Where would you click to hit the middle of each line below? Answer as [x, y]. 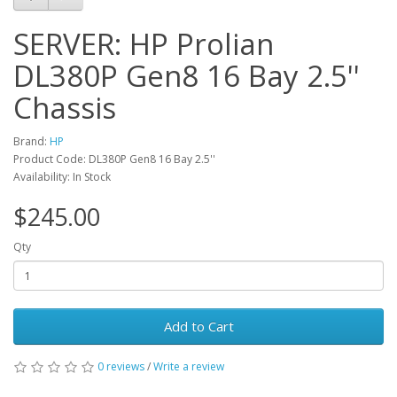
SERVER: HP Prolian [144, 44]
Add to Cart [198, 326]
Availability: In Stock [62, 177]
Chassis [65, 108]
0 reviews [121, 366]
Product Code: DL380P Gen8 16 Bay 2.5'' [114, 159]
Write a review [189, 366]
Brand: [31, 141]
